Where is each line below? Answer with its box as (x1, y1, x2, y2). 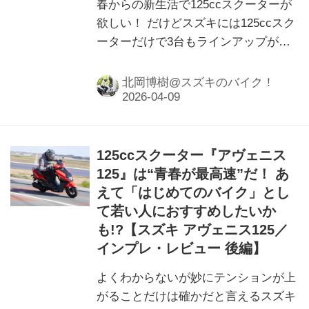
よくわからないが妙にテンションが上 (97, 271, 297, 285)
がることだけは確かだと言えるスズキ (97, 290, 297, 303)
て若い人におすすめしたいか (97, 203, 277, 219)
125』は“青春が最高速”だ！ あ (97, 166, 290, 182)
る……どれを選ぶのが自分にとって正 (97, 54, 297, 67)
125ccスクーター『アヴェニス (97, 148, 287, 163)
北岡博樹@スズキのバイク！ (122, 76, 275, 90)
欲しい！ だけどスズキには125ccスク (97, 17, 296, 30)
